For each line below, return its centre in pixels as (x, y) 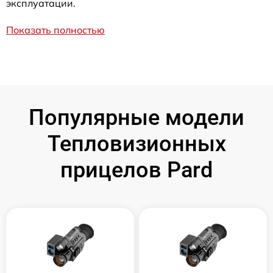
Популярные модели (136, 118)
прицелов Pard (136, 170)
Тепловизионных (136, 144)
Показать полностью (55, 30)
